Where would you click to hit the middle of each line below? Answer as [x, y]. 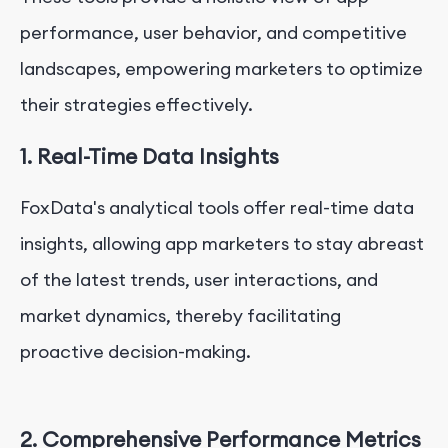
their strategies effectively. [136, 105]
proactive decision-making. [135, 352]
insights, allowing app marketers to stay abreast [222, 244]
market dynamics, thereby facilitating [180, 316]
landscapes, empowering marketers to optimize [221, 69]
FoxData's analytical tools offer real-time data [217, 208]
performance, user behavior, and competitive [213, 33]
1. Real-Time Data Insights [149, 157]
